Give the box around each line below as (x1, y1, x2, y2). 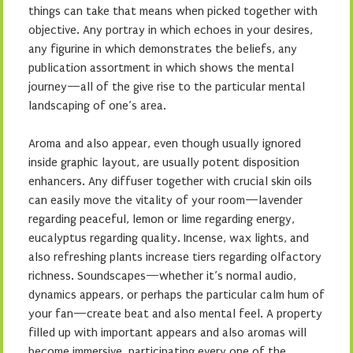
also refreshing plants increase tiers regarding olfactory (28, 250, 321, 264)
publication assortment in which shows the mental (28, 61, 294, 75)
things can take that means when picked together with (28, 4, 318, 18)
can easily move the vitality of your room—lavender (28, 193, 303, 207)
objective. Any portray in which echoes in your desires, (28, 23, 313, 37)
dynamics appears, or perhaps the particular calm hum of (28, 288, 325, 302)
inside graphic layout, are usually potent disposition (28, 155, 299, 169)
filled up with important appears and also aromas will (28, 325, 307, 340)
